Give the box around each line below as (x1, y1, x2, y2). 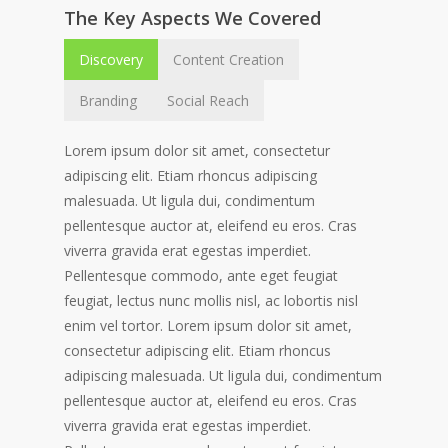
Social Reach (167, 91, 250, 111)
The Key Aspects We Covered (64, 6, 322, 31)
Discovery (79, 50, 144, 70)
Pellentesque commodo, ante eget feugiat (64, 266, 339, 286)
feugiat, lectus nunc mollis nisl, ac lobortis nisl (64, 291, 359, 311)
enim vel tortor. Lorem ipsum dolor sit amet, (64, 316, 353, 336)
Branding (79, 91, 138, 111)
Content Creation (173, 50, 285, 70)
